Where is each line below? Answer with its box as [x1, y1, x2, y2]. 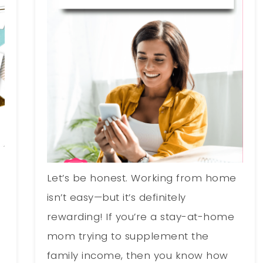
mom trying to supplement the [46, 228, 209, 243]
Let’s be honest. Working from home [46, 170, 237, 185]
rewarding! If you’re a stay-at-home [46, 209, 235, 224]
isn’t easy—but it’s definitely [46, 190, 186, 204]
